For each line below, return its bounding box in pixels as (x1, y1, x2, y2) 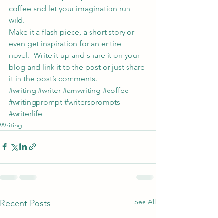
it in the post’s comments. (9, 73, 97, 83)
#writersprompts (64, 97, 120, 107)
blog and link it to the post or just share (9, 62, 146, 72)
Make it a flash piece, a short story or (9, 27, 136, 36)
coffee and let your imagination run (9, 3, 132, 13)
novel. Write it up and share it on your (9, 50, 142, 60)
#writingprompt (9, 97, 62, 107)
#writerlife (9, 109, 42, 118)
